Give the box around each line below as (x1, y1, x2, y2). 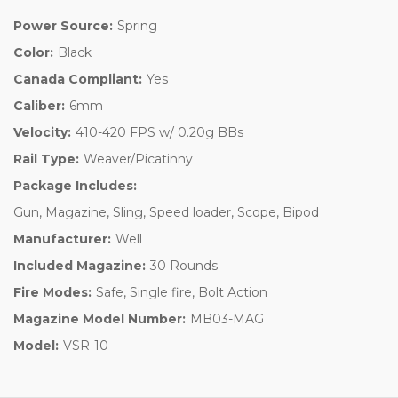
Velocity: (13, 123, 71, 140)
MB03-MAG (189, 310, 264, 327)
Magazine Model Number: (13, 310, 186, 327)
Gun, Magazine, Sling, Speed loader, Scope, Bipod (13, 203, 319, 220)
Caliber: (13, 97, 65, 114)
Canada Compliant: (13, 70, 142, 87)
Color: (13, 44, 53, 60)
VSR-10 (62, 337, 108, 354)
